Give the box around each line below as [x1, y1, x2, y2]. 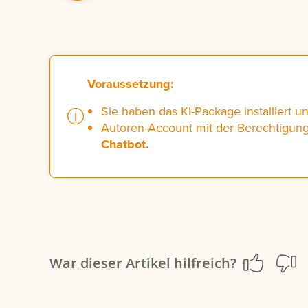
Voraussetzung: [87, 75, 174, 93]
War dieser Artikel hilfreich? [49, 254, 236, 272]
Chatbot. [100, 135, 149, 153]
